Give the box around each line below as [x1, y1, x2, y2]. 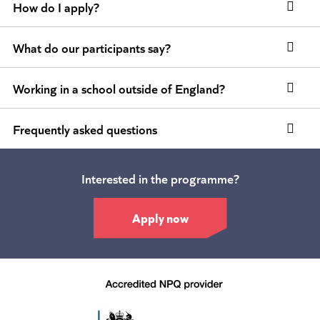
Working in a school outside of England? [12, 79, 225, 98]
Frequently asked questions [12, 119, 157, 139]
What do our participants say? [12, 38, 171, 57]
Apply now [131, 207, 189, 226]
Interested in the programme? [81, 169, 239, 188]
